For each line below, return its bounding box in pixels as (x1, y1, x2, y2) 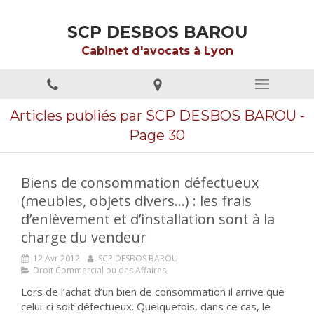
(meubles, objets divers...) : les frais (21, 191, 252, 210)
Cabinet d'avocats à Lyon (81, 44, 233, 57)
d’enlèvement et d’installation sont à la (21, 210, 275, 228)
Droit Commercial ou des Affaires (33, 264, 166, 276)
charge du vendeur (21, 228, 146, 247)
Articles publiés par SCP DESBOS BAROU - (9, 107, 305, 124)
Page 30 (129, 127, 185, 144)
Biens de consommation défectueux (21, 173, 259, 192)
